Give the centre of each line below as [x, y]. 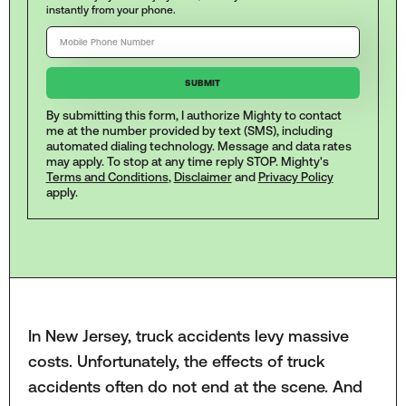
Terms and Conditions [107, 178]
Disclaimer [203, 178]
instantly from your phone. [111, 9]
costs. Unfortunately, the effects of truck [176, 361]
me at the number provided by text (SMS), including [189, 131]
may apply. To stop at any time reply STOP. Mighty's [187, 162]
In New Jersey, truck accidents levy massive [188, 335]
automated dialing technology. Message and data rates [198, 147]
